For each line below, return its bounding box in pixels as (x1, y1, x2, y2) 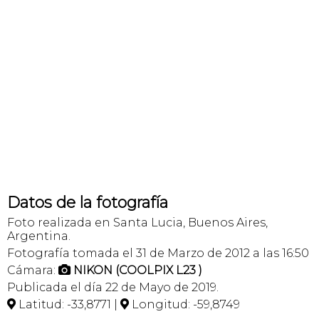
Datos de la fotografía (7, 192, 168, 212)
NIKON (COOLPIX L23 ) (73, 263, 202, 277)
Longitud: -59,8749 (129, 297, 240, 311)
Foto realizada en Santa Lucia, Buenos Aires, (7, 215, 268, 229)
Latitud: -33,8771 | (16, 297, 120, 311)
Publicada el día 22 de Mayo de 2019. (7, 280, 219, 294)
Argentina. (7, 229, 70, 243)
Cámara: (7, 263, 58, 277)
